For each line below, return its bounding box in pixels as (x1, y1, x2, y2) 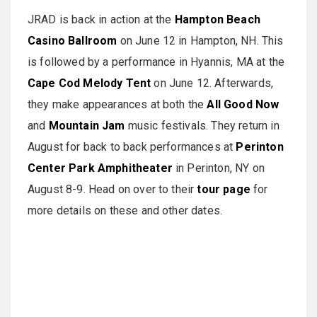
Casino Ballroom (28, 34, 117, 48)
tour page (197, 183, 250, 197)
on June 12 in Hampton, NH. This (117, 34, 284, 48)
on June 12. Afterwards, (151, 76, 274, 91)
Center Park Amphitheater (28, 161, 173, 175)
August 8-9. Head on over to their (28, 183, 197, 197)
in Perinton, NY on (172, 161, 265, 175)
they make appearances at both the (28, 98, 207, 112)
